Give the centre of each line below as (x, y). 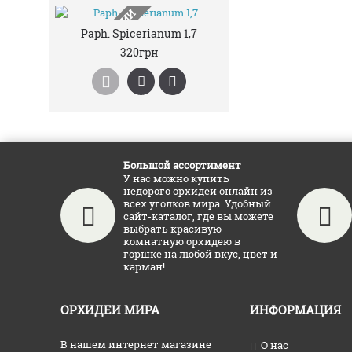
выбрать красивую (172, 229)
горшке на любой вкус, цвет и (200, 254)
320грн (139, 52)
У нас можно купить (176, 178)
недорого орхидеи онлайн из (198, 191)
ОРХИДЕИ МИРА (110, 310)
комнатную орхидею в (182, 241)
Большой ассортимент (182, 165)
